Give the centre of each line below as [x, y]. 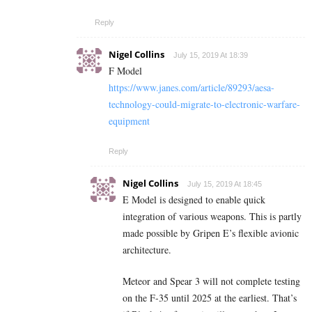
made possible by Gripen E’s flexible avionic [211, 233]
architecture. [147, 250]
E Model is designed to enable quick [194, 200]
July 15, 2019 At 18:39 [211, 55]
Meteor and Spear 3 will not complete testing [211, 281]
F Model [125, 71]
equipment [129, 121]
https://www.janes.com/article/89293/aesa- [192, 88]
